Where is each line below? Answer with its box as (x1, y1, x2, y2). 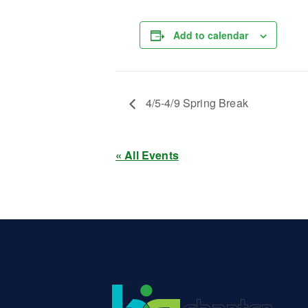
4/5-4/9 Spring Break (142, 94, 248, 111)
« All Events (115, 146, 179, 163)
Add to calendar (173, 28, 249, 42)
